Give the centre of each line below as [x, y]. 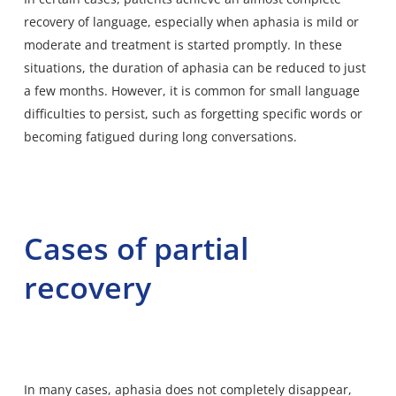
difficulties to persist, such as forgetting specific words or [193, 113]
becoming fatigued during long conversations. [160, 136]
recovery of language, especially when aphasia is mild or [191, 21]
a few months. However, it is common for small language [191, 90]
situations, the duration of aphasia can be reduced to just [194, 67]
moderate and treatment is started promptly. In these [183, 44]
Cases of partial [136, 248]
